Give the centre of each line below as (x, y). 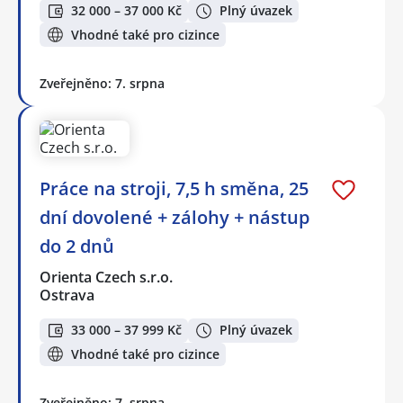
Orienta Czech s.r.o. (107, 277)
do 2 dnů (77, 246)
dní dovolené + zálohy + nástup (175, 217)
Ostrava (67, 295)
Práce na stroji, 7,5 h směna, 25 (174, 188)
